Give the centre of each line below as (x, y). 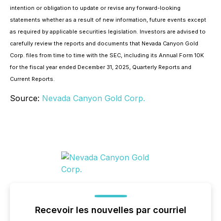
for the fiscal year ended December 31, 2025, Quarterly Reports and (101, 67)
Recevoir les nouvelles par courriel (110, 210)
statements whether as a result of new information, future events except (108, 20)
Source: (26, 98)
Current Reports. (32, 79)
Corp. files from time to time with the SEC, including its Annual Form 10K (107, 55)
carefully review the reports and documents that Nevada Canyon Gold (104, 44)
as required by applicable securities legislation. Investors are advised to (108, 32)
